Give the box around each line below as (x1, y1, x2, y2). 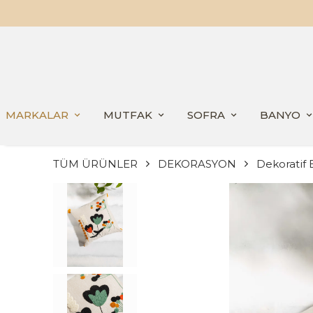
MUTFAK (103, 108, 152, 122)
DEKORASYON (158, 156, 236, 170)
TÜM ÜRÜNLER (53, 156, 138, 170)
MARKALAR (6, 108, 68, 122)
